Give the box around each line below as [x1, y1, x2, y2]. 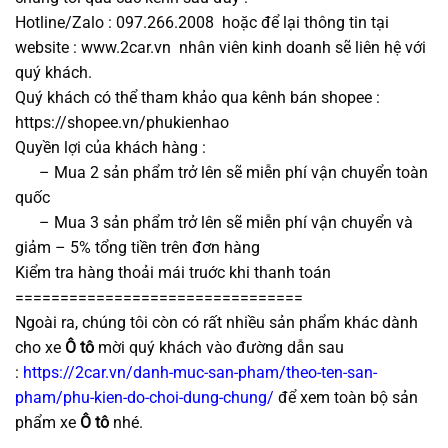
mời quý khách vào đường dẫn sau [94, 337, 344, 357]
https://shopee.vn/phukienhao [15, 112, 229, 132]
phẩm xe [15, 412, 80, 432]
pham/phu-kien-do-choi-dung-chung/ [15, 387, 274, 407]
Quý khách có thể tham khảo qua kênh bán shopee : [15, 87, 380, 107]
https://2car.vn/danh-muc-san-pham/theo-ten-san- [23, 362, 377, 382]
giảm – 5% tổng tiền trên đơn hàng [15, 237, 260, 257]
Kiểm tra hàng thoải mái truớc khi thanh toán [15, 262, 331, 282]
